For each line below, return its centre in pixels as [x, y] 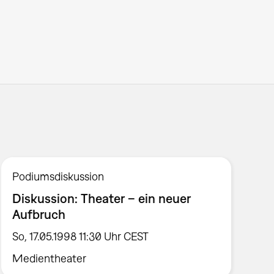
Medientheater [50, 258]
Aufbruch [39, 214]
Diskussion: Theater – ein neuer [102, 198]
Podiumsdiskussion [58, 177]
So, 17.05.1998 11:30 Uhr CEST [81, 236]
